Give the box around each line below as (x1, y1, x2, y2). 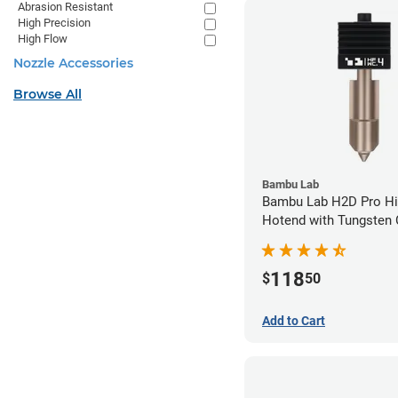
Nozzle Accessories (13, 55, 133, 71)
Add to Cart (262, 313, 325, 328)
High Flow (18, 32, 68, 45)
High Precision (18, 16, 91, 29)
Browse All (13, 86, 82, 102)
